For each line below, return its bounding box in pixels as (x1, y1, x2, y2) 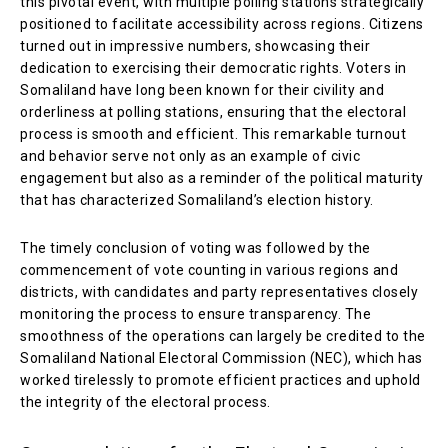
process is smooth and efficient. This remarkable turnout (20, 125, 406, 142)
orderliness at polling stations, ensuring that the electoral (20, 103, 406, 120)
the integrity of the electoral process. (20, 393, 271, 410)
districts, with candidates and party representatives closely (20, 283, 418, 300)
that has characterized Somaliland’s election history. (20, 191, 374, 208)
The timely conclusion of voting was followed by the (20, 239, 371, 256)
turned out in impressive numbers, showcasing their (20, 37, 370, 54)
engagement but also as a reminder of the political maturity (20, 169, 424, 186)
